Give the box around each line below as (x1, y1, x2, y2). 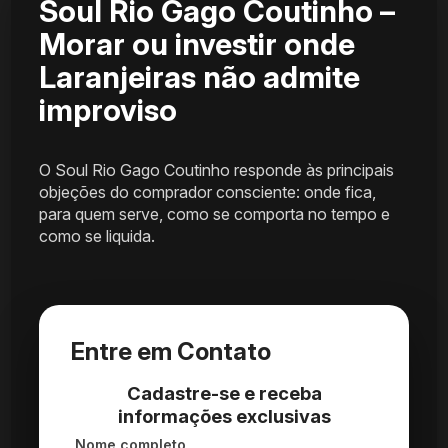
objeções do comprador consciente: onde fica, (39, 181, 377, 202)
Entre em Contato (71, 336, 272, 366)
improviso (39, 91, 178, 128)
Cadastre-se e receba (126, 381, 322, 404)
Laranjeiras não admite (39, 58, 361, 95)
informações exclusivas (117, 404, 331, 427)
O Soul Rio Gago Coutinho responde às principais (39, 159, 395, 180)
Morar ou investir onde (39, 25, 356, 62)
